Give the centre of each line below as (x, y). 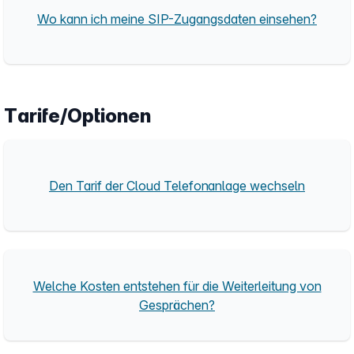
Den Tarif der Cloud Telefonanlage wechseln (177, 185)
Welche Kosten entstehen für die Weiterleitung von (177, 286)
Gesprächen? (177, 305)
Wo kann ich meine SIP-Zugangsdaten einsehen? (177, 19)
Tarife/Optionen (77, 116)
